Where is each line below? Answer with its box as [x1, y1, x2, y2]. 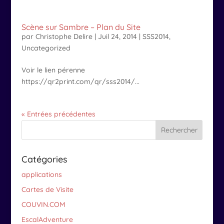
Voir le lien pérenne [21, 65, 85, 74]
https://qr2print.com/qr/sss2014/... [21, 77, 139, 86]
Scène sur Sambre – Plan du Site [21, 22, 140, 32]
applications [21, 170, 62, 179]
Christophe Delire [35, 32, 92, 41]
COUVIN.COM [21, 200, 65, 209]
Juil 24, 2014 [97, 32, 137, 41]
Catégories [21, 153, 67, 165]
